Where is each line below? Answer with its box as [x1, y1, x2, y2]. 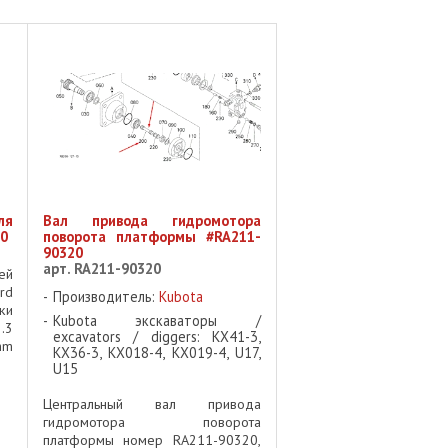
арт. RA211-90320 [42, 258, 161, 278]
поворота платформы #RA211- [42, 226, 261, 246]
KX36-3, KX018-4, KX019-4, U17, [52, 342, 261, 362]
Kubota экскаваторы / [52, 310, 261, 330]
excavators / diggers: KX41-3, [52, 326, 261, 346]
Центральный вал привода [42, 394, 261, 413]
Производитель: [52, 286, 159, 306]
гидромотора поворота [42, 412, 261, 431]
